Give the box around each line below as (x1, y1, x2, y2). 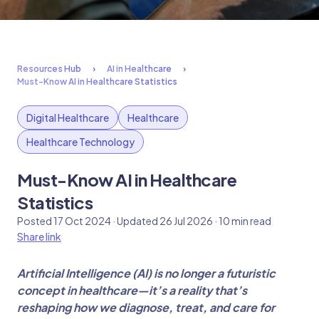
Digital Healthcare (26, 111, 109, 124)
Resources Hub (17, 63, 81, 74)
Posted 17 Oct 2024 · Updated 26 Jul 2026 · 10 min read (17, 214, 271, 227)
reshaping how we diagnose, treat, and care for (17, 300, 275, 315)
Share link (17, 230, 61, 243)
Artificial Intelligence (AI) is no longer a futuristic (17, 266, 276, 281)
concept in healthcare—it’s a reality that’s (17, 283, 247, 298)
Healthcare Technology (26, 135, 135, 148)
